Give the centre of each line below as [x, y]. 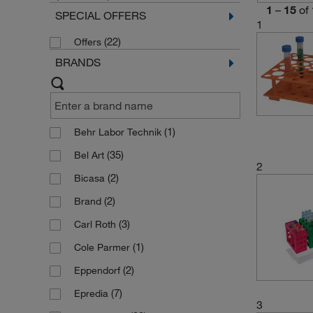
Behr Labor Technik [119, 132]
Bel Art [90, 155]
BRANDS [78, 63]
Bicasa [90, 179]
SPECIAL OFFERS [100, 16]
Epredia [92, 294]
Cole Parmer [103, 248]
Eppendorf [98, 271]
